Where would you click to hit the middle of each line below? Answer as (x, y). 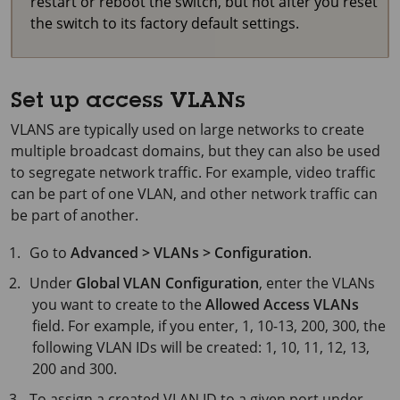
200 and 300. (75, 368)
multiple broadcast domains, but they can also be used (196, 150)
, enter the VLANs (317, 283)
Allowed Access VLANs (282, 304)
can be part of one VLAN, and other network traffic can (194, 193)
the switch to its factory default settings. (165, 23)
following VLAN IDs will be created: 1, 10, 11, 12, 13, (201, 347)
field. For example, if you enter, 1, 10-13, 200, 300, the (209, 325)
